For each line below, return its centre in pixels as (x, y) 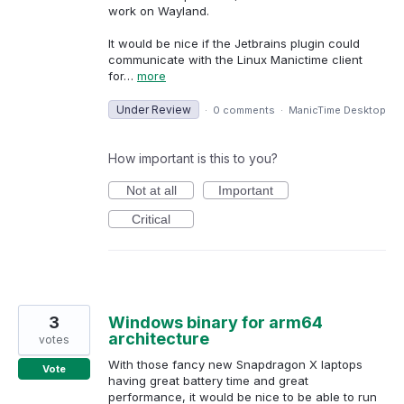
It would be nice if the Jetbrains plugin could (234, 43)
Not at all (151, 191)
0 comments (244, 110)
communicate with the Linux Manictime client (235, 59)
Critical (151, 220)
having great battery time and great (208, 381)
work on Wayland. (159, 10)
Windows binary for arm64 (216, 323)
